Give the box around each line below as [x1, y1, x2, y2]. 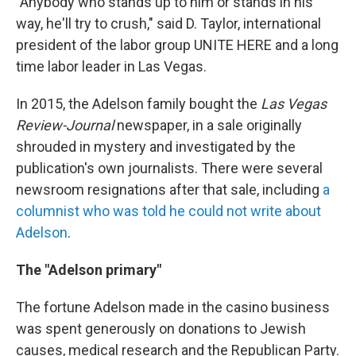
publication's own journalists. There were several [16, 160, 323, 177]
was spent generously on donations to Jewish [16, 320, 306, 338]
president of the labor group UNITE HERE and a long [16, 37, 339, 54]
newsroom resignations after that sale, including [16, 181, 323, 199]
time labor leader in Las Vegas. [16, 58, 207, 75]
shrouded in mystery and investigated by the [16, 138, 296, 156]
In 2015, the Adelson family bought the [16, 95, 261, 113]
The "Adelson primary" [16, 261, 161, 279]
